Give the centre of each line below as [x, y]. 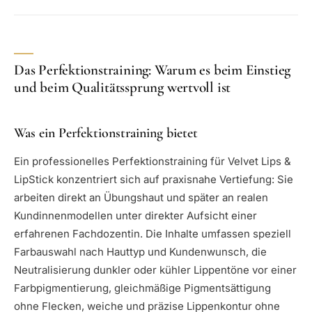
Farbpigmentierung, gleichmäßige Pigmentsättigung [142, 288]
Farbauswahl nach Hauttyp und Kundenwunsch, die [140, 252]
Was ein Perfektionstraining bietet [106, 133]
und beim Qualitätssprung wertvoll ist [123, 88]
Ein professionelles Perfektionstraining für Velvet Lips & [153, 162]
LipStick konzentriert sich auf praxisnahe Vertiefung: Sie [154, 180]
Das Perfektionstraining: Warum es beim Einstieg [153, 70]
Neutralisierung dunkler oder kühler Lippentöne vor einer [155, 270]
